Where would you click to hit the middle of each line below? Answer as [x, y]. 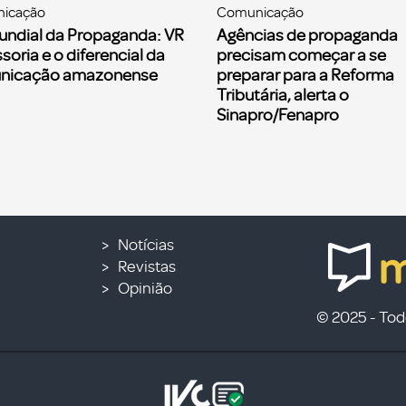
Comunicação [260, 13]
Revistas [147, 267]
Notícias [146, 245]
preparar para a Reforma [305, 76]
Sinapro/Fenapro [278, 116]
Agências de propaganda [307, 36]
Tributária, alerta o [283, 96]
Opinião [145, 289]
